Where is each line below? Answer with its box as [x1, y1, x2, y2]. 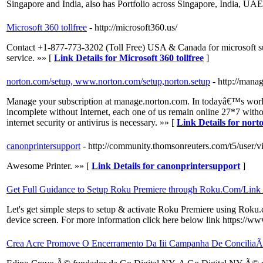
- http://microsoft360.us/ [89, 22, 177, 33]
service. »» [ [6, 53, 54, 63]
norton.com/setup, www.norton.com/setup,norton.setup [6, 76, 210, 87]
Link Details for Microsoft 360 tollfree [54, 53, 204, 63]
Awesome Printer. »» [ [6, 161, 92, 171]
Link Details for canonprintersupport [92, 161, 240, 171]
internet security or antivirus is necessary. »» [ [6, 117, 177, 128]
